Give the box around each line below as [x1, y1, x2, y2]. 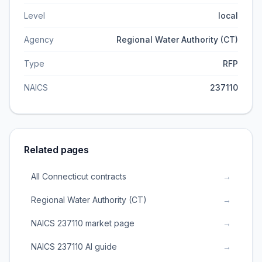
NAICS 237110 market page [31, 218, 135, 228]
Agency [24, 35, 54, 44]
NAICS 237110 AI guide [31, 242, 117, 251]
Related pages [24, 144, 89, 156]
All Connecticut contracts [31, 171, 126, 181]
